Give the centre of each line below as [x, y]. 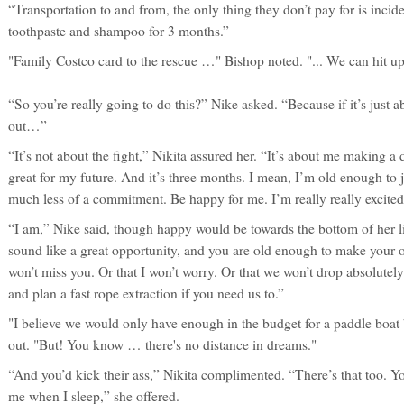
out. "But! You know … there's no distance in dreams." [162, 344]
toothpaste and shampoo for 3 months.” [119, 31]
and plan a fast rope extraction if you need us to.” [146, 293]
